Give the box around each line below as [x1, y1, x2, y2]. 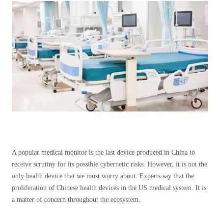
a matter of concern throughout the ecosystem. [12, 196, 140, 203]
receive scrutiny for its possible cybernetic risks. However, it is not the [12, 161, 207, 168]
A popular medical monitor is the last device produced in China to [12, 149, 195, 156]
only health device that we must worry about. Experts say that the [12, 172, 194, 180]
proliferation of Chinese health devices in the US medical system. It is [12, 184, 206, 192]
